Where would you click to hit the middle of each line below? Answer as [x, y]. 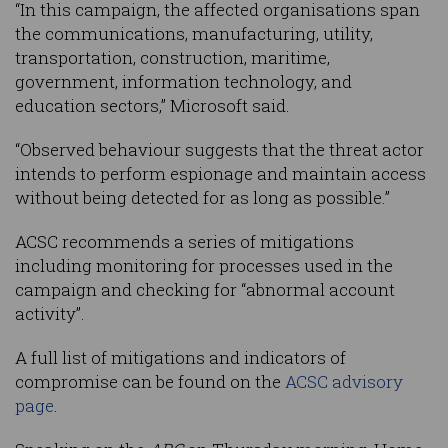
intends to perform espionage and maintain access [220, 174]
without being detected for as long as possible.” [202, 198]
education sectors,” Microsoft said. [152, 106]
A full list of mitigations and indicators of [180, 358]
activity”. [50, 314]
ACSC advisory [344, 382]
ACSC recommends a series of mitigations [184, 242]
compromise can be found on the [150, 382]
